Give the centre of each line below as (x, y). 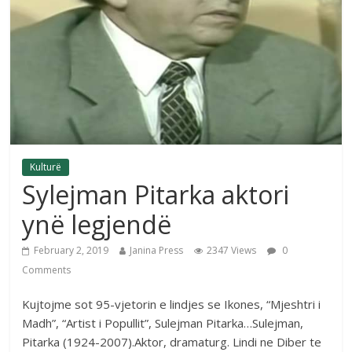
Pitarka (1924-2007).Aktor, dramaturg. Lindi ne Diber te (172, 341)
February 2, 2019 (71, 250)
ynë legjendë (97, 224)
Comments (47, 269)
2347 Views (232, 250)
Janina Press (157, 250)
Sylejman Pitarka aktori (156, 194)
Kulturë (46, 167)
